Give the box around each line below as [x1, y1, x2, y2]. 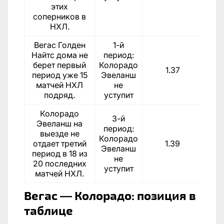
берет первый [33, 59, 86, 70]
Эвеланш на [36, 118, 82, 128]
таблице [24, 202, 73, 217]
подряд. [44, 89, 75, 100]
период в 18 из [31, 148, 87, 158]
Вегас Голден [33, 39, 85, 50]
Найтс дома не [31, 49, 88, 60]
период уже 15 [31, 69, 87, 80]
